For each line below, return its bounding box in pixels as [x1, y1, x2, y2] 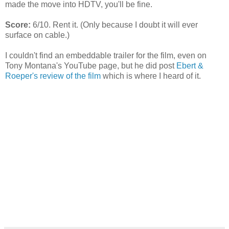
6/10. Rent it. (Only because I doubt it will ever [31, 20, 198, 29]
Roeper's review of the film [5, 71, 101, 80]
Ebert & [176, 61, 203, 70]
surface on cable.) [5, 30, 70, 39]
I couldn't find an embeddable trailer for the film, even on [5, 51, 207, 60]
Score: [5, 20, 31, 29]
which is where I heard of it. [101, 71, 201, 80]
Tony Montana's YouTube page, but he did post [5, 61, 176, 70]
